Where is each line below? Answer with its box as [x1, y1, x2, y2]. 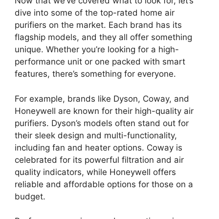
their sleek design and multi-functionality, [15, 130, 177, 140]
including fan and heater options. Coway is [15, 142, 182, 153]
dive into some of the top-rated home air [15, 8, 175, 18]
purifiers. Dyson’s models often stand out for [15, 118, 189, 128]
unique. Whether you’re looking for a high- [15, 44, 179, 55]
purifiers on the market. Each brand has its [15, 20, 182, 30]
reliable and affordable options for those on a [15, 179, 193, 189]
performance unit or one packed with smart [15, 57, 185, 67]
